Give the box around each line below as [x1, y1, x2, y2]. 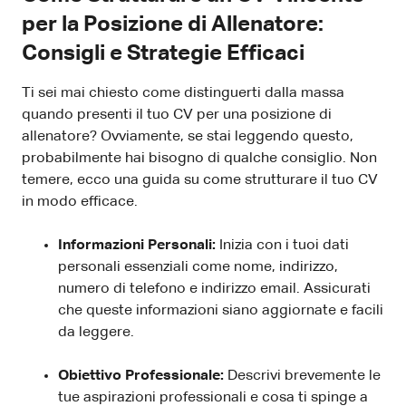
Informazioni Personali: [58, 237, 219, 253]
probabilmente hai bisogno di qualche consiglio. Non [22, 150, 377, 166]
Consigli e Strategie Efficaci [22, 42, 304, 64]
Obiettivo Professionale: [58, 368, 224, 383]
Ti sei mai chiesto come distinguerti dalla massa [22, 85, 344, 101]
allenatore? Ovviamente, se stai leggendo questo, [22, 129, 353, 144]
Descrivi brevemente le [224, 368, 381, 383]
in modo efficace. [22, 194, 138, 209]
